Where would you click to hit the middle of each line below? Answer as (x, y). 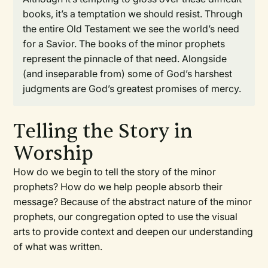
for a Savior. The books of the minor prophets (124, 44)
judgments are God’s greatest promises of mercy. (132, 89)
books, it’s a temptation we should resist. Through (133, 14)
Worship (54, 153)
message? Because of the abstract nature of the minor (133, 202)
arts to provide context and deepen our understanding (133, 232)
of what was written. (58, 246)
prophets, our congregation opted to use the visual (126, 217)
